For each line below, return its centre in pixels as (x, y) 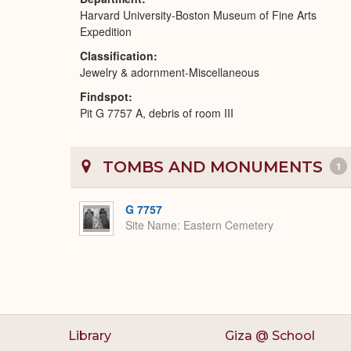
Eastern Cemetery (228, 225)
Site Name (151, 225)
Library (90, 336)
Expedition (106, 31)
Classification (117, 56)
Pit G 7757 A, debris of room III (157, 113)
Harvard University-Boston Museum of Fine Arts (198, 15)
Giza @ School (270, 336)
